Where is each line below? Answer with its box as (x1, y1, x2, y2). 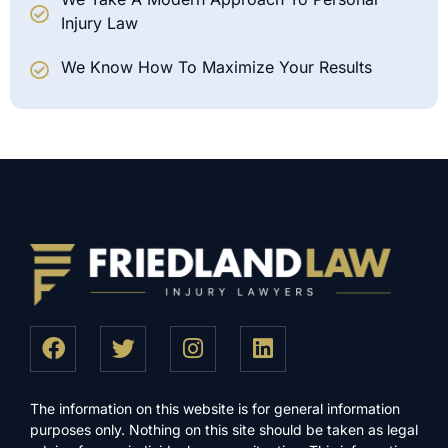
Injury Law (60, 13, 138, 34)
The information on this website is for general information (30, 399, 400, 417)
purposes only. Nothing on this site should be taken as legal (30, 420, 418, 438)
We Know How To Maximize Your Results (60, 57, 372, 78)
